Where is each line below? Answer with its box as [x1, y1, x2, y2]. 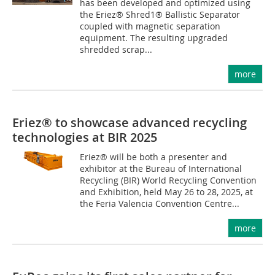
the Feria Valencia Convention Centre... [80, 198, 240, 209]
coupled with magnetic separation [80, 20, 221, 32]
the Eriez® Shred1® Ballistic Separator [80, 9, 241, 20]
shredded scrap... [80, 44, 153, 55]
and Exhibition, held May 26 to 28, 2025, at [80, 186, 254, 198]
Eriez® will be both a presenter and [80, 151, 228, 163]
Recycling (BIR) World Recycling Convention [80, 174, 257, 186]
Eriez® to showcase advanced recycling [12, 114, 247, 131]
